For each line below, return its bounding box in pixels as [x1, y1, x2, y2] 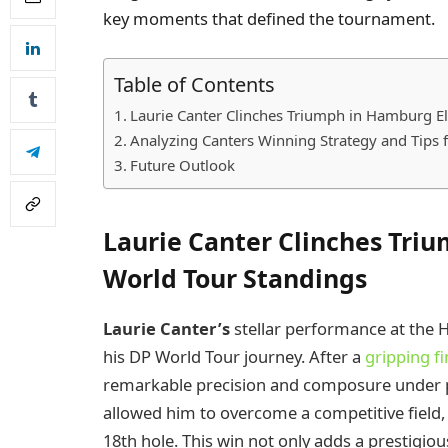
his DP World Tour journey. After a [103, 345, 365, 369]
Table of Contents [114, 70, 275, 98]
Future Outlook [129, 155, 235, 176]
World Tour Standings [103, 260, 367, 295]
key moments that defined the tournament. [103, 6, 435, 30]
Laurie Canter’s [103, 317, 230, 341]
